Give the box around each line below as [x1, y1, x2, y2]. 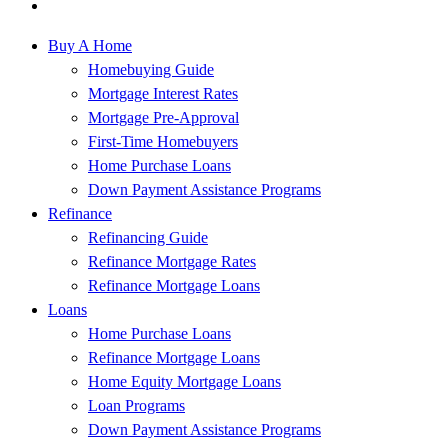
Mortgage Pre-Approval [88, 108, 239, 126]
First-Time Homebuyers [88, 132, 238, 150]
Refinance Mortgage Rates [88, 252, 256, 270]
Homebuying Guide [88, 60, 214, 78]
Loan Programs [88, 396, 185, 414]
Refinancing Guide [88, 228, 208, 246]
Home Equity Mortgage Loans [88, 372, 281, 390]
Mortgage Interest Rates [88, 84, 238, 102]
